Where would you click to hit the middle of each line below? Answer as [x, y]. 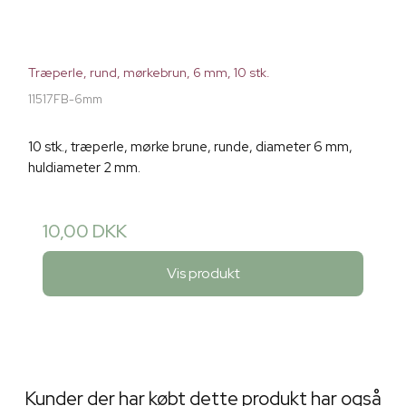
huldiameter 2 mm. [84, 168]
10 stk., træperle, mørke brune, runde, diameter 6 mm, [190, 147]
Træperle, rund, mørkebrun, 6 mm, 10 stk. [149, 73]
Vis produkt [203, 273]
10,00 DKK [85, 232]
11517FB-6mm [65, 100]
